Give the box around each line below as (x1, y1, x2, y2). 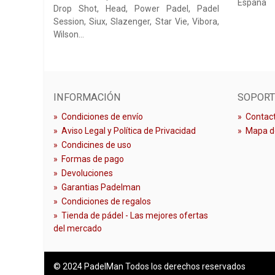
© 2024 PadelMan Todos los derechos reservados (53, 261, 246, 272)
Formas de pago (61, 153, 124, 164)
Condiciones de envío (61, 111, 143, 122)
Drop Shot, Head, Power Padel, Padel (53, 4, 219, 14)
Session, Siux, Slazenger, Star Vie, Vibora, (53, 17, 219, 27)
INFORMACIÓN (53, 91, 121, 103)
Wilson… (53, 29, 84, 40)
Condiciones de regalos (61, 196, 151, 206)
